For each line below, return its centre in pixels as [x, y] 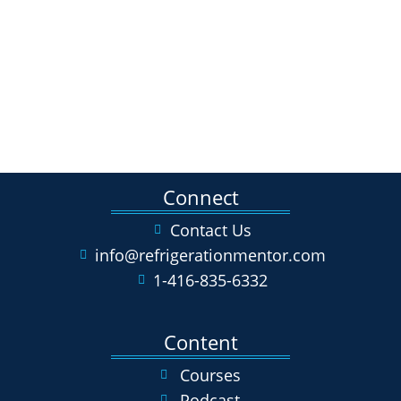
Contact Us [210, 230]
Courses [211, 375]
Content [200, 342]
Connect [200, 197]
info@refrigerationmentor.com [211, 256]
